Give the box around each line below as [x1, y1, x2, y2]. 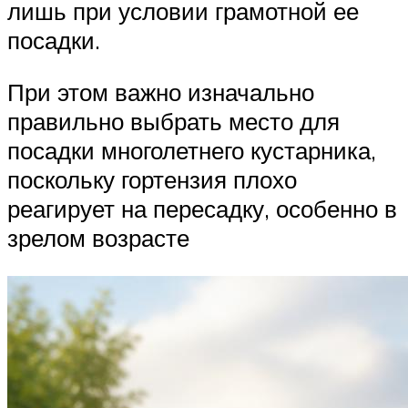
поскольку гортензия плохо [7, 165, 297, 195]
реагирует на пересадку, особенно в [7, 194, 397, 224]
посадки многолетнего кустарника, [7, 136, 376, 166]
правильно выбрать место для [7, 107, 340, 137]
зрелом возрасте [7, 223, 189, 253]
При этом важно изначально [7, 77, 314, 107]
